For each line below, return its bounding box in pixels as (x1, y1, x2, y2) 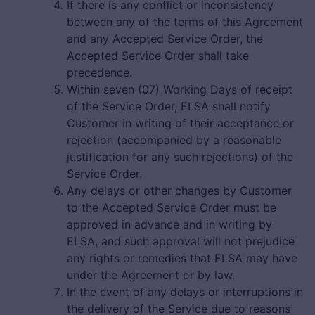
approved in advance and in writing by (67, 217, 272, 232)
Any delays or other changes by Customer (67, 184, 292, 198)
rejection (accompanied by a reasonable (67, 133, 281, 148)
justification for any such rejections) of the (67, 150, 293, 165)
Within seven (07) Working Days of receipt (67, 82, 292, 97)
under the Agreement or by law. (67, 268, 235, 283)
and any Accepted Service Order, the (67, 32, 263, 46)
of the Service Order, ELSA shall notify (67, 99, 271, 114)
